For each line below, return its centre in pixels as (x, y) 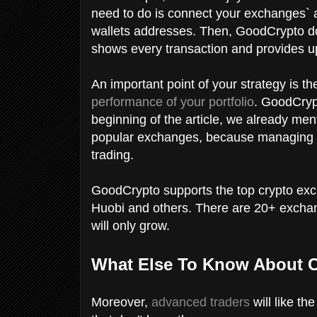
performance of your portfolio (173, 102)
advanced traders (201, 302)
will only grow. (132, 225)
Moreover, (121, 302)
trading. (114, 155)
